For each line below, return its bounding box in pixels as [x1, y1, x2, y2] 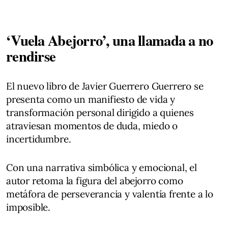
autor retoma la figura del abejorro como [6, 174, 183, 187]
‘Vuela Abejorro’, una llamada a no [6, 29, 213, 51]
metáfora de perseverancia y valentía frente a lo [6, 187, 213, 200]
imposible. [6, 201, 51, 213]
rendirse [6, 45, 56, 67]
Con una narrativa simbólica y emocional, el [6, 161, 197, 174]
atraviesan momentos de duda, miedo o [6, 119, 178, 132]
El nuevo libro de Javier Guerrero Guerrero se [6, 79, 204, 92]
